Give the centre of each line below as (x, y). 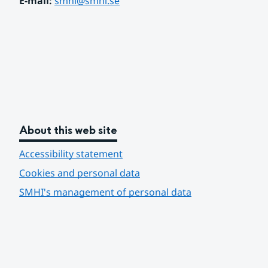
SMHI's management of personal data (105, 192)
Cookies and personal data (80, 173)
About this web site (68, 131)
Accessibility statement (71, 154)
